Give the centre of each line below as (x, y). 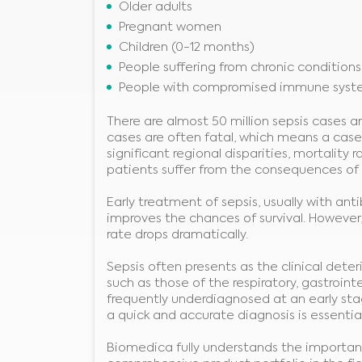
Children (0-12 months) (187, 47)
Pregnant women (170, 27)
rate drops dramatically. (177, 234)
